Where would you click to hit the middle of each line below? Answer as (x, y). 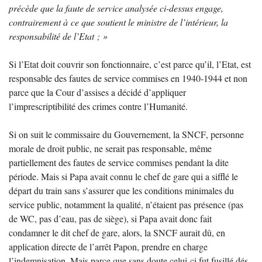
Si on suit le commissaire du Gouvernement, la (95, 134)
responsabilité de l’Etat (51, 36)
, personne (225, 134)
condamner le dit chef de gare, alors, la (81, 232)
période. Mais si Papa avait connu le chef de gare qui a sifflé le (123, 176)
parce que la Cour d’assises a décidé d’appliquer (97, 92)
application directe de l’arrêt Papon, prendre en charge (108, 246)
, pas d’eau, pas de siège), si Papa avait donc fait (123, 218)
